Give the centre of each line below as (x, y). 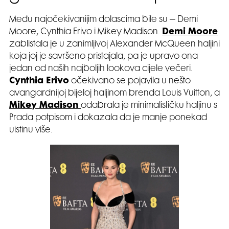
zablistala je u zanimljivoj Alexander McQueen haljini (114, 45)
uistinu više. (31, 131)
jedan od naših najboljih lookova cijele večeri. (101, 69)
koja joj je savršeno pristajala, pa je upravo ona (104, 57)
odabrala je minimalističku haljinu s (149, 106)
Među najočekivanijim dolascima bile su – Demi (104, 20)
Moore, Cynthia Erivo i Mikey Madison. (86, 32)
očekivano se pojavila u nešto (130, 82)
